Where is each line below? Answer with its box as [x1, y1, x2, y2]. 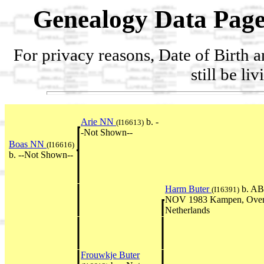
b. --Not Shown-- [9, 149, 73, 160]
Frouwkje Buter [81, 249, 140, 260]
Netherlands [165, 204, 210, 215]
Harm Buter [165, 183, 212, 194]
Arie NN [81, 116, 116, 127]
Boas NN [9, 138, 47, 149]
